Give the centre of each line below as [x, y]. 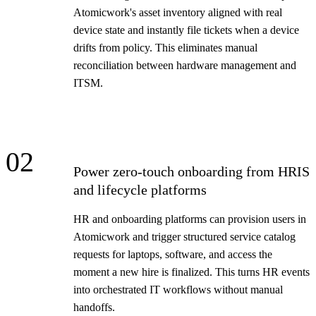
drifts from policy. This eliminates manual [165, 47]
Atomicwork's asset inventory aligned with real [178, 12]
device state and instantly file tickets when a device [186, 30]
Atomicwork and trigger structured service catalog [184, 236]
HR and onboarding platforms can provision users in [190, 219]
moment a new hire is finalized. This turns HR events [192, 272]
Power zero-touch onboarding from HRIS [192, 171]
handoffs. [94, 307]
